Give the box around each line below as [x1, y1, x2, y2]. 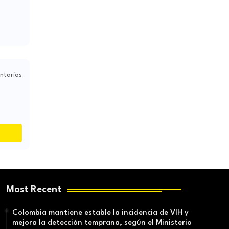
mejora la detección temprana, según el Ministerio [12, 219, 192, 227]
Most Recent [6, 185, 61, 195]
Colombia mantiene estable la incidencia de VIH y [12, 209, 189, 217]
